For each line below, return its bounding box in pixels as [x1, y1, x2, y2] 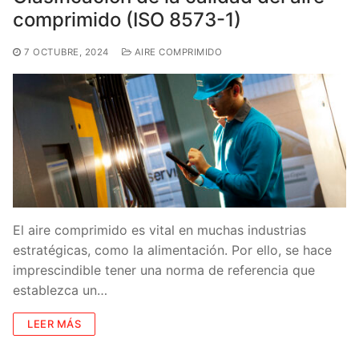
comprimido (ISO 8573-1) [13, 8, 241, 32]
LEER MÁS [27, 317, 81, 330]
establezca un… [13, 281, 107, 298]
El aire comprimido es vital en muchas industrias [13, 221, 306, 238]
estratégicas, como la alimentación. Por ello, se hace [13, 241, 332, 258]
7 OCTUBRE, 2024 [24, 46, 109, 58]
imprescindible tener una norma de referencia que [13, 261, 315, 278]
